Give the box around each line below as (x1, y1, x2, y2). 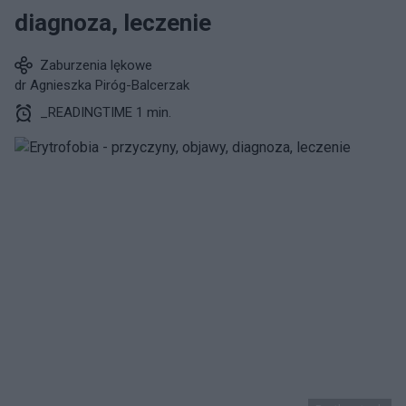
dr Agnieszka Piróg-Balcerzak (14, 77, 189, 93)
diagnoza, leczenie (14, 9, 211, 36)
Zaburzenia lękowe (40, 57, 152, 73)
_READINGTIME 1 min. (40, 104, 171, 121)
